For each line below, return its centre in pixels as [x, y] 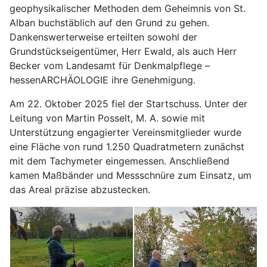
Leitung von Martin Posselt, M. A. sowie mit [107, 118]
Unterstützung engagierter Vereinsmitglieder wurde [125, 133]
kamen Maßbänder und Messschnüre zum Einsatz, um [131, 176]
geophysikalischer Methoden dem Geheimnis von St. [128, 9]
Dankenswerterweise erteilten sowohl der [103, 37]
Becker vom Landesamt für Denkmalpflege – [110, 66]
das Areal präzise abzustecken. [80, 190]
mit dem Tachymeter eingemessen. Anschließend [119, 161]
